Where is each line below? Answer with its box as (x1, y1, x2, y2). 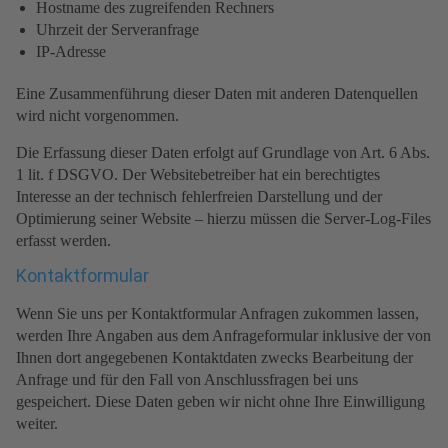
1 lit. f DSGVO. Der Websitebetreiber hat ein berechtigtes (16, 166, 380, 184)
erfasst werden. (16, 232, 111, 250)
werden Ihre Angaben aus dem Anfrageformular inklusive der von (16, 327, 431, 345)
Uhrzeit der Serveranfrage (36, 21, 199, 39)
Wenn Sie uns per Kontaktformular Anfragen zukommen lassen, (16, 305, 419, 323)
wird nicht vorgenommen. (16, 107, 179, 125)
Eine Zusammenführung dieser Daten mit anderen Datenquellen (16, 85, 418, 103)
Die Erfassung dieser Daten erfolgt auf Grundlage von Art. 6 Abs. (16, 144, 430, 162)
